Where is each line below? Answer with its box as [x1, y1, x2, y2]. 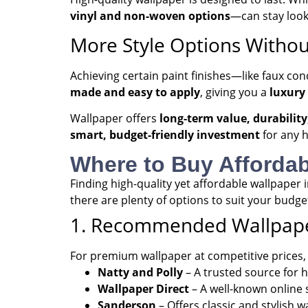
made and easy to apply [70, 84, 200, 100]
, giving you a [200, 84, 269, 100]
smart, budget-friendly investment [70, 127, 260, 143]
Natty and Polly [98, 264, 183, 280]
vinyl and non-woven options [70, 8, 230, 23]
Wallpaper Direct [98, 280, 189, 296]
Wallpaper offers [70, 111, 159, 126]
